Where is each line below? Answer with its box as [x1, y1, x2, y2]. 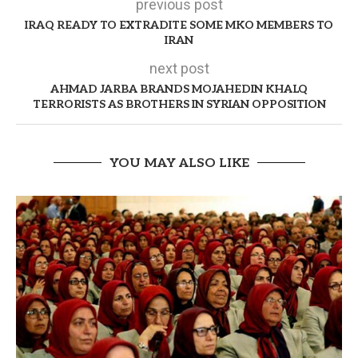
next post [149, 59, 209, 77]
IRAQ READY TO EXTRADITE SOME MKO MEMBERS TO [25, 18, 333, 32]
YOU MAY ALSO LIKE [109, 155, 249, 171]
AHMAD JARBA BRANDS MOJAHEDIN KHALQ [50, 82, 308, 96]
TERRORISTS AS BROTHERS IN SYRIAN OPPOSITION [32, 97, 326, 111]
